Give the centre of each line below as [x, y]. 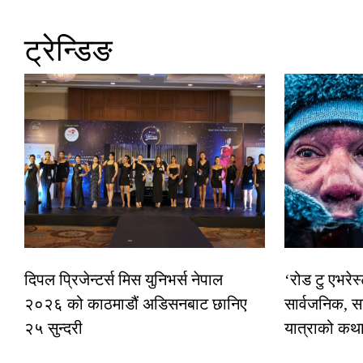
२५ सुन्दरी [53, 329]
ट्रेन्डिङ [68, 51]
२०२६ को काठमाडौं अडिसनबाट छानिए [136, 304]
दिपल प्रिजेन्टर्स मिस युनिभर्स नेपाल [124, 280]
